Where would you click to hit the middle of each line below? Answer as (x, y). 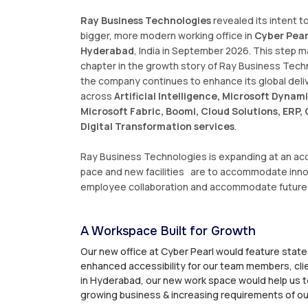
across (97, 96)
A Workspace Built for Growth (168, 231)
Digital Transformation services (157, 126)
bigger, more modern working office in (167, 35)
